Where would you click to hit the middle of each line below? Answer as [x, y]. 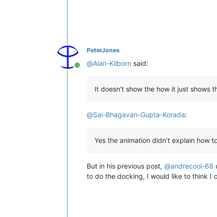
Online [88, 70]
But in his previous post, [125, 166]
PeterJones [103, 50]
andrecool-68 [192, 166]
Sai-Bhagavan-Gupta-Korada [139, 115]
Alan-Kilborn [112, 63]
